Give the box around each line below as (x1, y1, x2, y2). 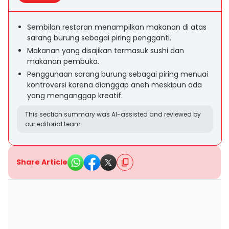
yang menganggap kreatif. (27, 90, 123, 101)
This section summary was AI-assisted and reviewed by (25, 110, 201, 119)
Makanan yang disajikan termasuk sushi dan (27, 45, 184, 56)
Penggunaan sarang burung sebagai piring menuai (27, 69, 208, 79)
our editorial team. (25, 120, 82, 128)
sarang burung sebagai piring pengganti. (27, 33, 171, 43)
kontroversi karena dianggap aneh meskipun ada (27, 80, 202, 90)
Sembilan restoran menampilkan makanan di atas (27, 22, 207, 32)
